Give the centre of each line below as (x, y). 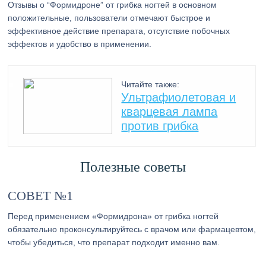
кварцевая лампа (170, 112)
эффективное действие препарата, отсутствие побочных (119, 31)
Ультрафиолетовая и (179, 97)
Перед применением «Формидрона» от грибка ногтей (113, 216)
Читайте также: (151, 84)
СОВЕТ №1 (41, 196)
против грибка (160, 126)
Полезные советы (133, 167)
